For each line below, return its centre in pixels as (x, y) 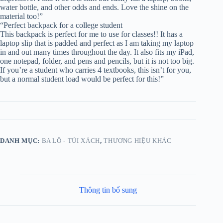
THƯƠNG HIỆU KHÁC (138, 141)
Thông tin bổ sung (108, 190)
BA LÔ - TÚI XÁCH (71, 141)
